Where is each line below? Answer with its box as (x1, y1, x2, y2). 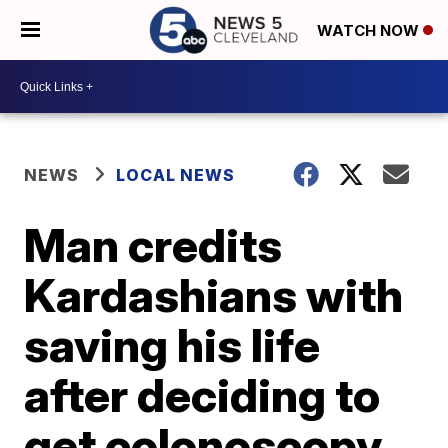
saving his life (24, 317, 321, 373)
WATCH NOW (317, 21, 423, 41)
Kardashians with (24, 267, 404, 323)
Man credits (24, 217, 283, 273)
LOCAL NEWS (116, 165, 236, 185)
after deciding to (24, 367, 381, 423)
